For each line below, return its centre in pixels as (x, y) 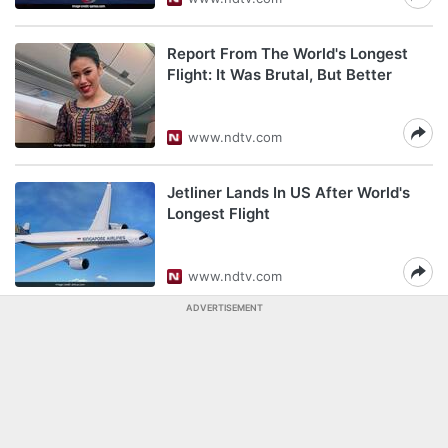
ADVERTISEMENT (224, 307)
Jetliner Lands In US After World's (288, 192)
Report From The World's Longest (287, 53)
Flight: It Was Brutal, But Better (279, 74)
